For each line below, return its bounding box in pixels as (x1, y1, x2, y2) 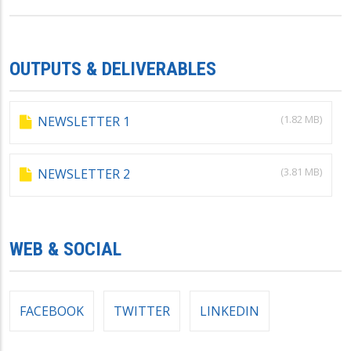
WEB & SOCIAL (9, 237, 121, 260)
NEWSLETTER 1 (38, 112, 130, 130)
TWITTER (114, 302, 170, 320)
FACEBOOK (20, 302, 84, 320)
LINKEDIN (200, 302, 259, 320)
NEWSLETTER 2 (38, 165, 130, 183)
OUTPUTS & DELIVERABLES (9, 57, 216, 80)
